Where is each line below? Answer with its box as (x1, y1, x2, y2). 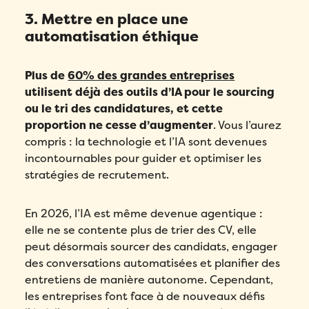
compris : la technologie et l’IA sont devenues (25, 134, 268, 149)
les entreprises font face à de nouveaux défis (25, 288, 266, 303)
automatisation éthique (25, 27, 199, 46)
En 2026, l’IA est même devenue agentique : (25, 206, 263, 221)
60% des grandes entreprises (68, 68, 235, 83)
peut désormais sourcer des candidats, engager (25, 239, 278, 254)
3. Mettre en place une (25, 10, 189, 29)
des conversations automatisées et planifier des (25, 255, 281, 270)
